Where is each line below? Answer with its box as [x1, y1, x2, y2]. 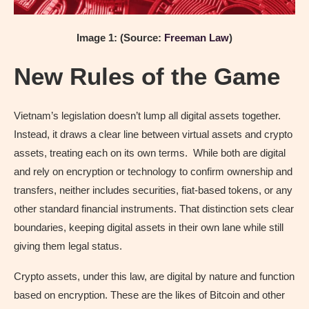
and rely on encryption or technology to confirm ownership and [14, 165, 292, 177]
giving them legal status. [14, 239, 122, 252]
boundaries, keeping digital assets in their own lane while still [14, 221, 283, 233]
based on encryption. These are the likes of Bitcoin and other [14, 288, 285, 301]
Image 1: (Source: [77, 31, 161, 43]
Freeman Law [161, 31, 229, 43]
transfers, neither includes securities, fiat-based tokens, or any [14, 183, 292, 196]
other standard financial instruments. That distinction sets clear [14, 202, 294, 215]
